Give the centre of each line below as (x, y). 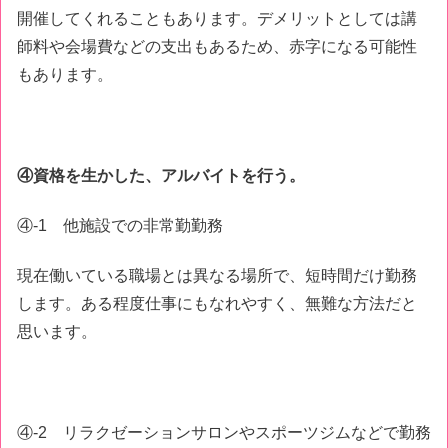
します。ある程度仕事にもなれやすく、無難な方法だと (217, 304)
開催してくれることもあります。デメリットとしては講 (217, 18)
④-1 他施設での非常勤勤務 (120, 225)
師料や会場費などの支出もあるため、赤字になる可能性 (217, 46)
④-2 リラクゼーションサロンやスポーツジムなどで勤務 (224, 433)
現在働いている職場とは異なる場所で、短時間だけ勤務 (217, 276)
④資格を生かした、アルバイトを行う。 (161, 175)
